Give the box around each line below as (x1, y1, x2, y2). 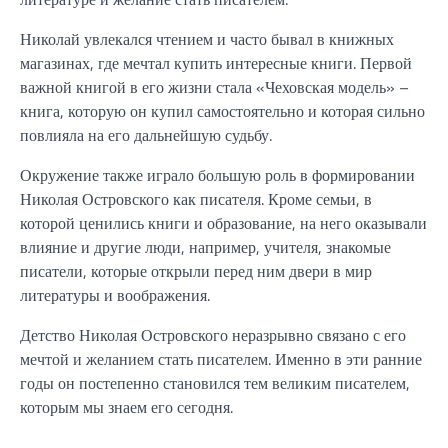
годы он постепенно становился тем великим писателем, (20, 370, 410, 395)
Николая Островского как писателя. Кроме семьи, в (20, 186, 372, 211)
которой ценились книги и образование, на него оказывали (20, 210, 427, 235)
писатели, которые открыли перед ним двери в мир (20, 258, 372, 283)
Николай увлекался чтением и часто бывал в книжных (20, 26, 394, 51)
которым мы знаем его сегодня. (20, 394, 233, 419)
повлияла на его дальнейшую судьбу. (20, 122, 272, 147)
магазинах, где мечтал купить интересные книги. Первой (20, 50, 412, 75)
